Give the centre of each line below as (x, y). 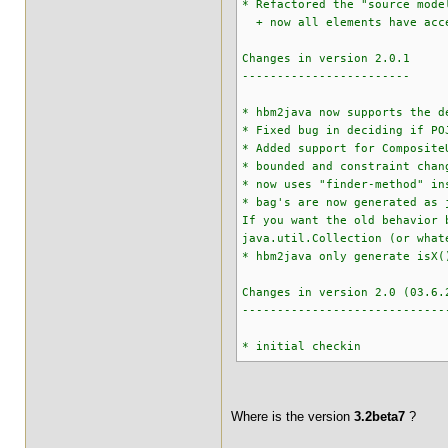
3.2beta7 (381, 416)
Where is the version (292, 416)
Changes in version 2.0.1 (326, 58)
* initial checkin (301, 346)
